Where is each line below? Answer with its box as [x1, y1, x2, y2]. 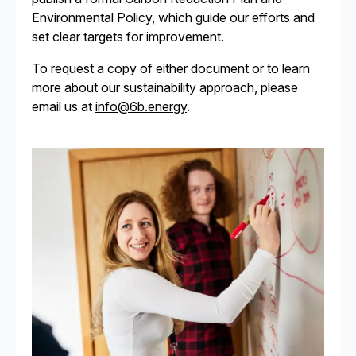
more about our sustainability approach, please [32, 79, 298, 95]
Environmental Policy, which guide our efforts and [32, 10, 315, 25]
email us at [32, 99, 95, 114]
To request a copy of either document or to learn [32, 60, 310, 76]
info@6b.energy [95, 99, 187, 114]
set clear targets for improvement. [32, 29, 224, 44]
